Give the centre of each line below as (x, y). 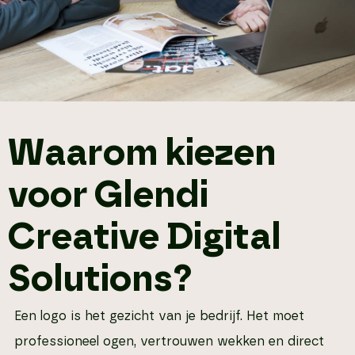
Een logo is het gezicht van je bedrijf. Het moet (159, 316)
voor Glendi (108, 195)
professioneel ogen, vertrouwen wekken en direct (169, 341)
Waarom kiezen (142, 153)
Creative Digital (145, 237)
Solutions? (100, 279)
